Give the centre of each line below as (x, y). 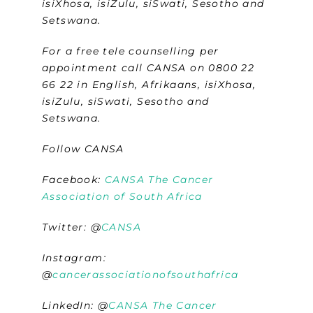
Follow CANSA (83, 149)
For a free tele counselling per (131, 51)
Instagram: (74, 258)
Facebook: (74, 180)
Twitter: (66, 227)
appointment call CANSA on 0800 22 (148, 68)
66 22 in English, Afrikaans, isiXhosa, (149, 85)
